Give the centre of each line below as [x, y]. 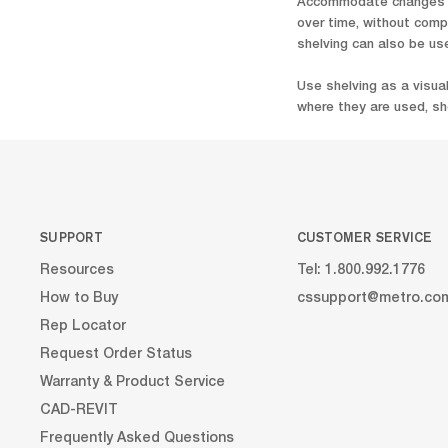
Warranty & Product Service [132, 382]
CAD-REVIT [79, 410]
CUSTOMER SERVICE [364, 236]
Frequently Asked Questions [137, 438]
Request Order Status [116, 354]
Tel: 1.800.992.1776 [360, 270]
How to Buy [79, 298]
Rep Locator [83, 326]
